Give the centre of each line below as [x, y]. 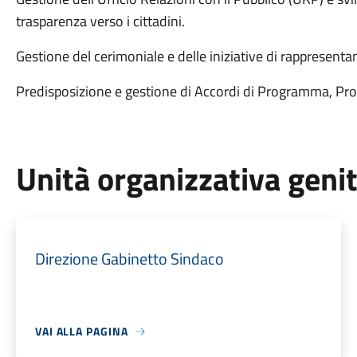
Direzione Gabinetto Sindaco [129, 259]
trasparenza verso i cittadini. [100, 21]
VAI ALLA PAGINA [81, 331]
